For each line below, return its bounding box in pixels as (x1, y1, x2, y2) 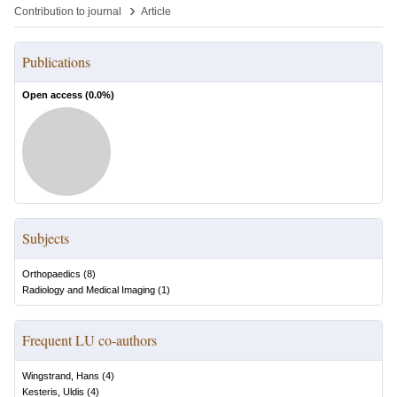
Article (141, 5, 171, 18)
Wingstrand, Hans (22, 370, 99, 381)
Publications (22, 52, 90, 71)
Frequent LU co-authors (22, 331, 157, 349)
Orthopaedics (22, 269, 81, 279)
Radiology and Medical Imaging (22, 284, 155, 295)
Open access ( (22, 90, 89, 100)
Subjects (22, 229, 69, 247)
